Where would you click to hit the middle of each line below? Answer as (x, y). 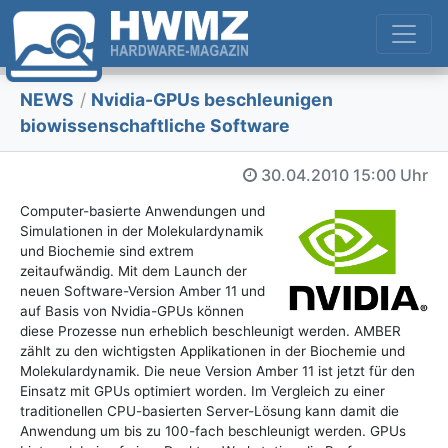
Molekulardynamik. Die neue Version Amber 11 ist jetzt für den (217, 371)
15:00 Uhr (390, 175)
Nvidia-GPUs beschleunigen (210, 100)
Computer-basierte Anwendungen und (142, 211)
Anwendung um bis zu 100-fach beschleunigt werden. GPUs (213, 431)
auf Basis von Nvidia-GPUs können (132, 311)
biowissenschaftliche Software (155, 126)
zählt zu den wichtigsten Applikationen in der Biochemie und (212, 351)
